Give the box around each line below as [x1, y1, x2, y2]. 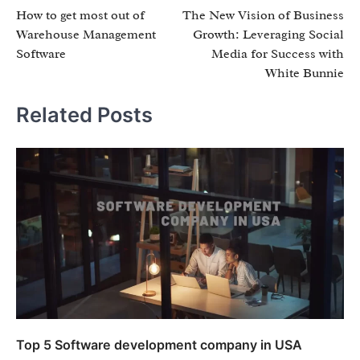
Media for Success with [211, 46, 344, 63]
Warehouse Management [16, 27, 156, 43]
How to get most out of [16, 7, 145, 24]
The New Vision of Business [182, 7, 344, 24]
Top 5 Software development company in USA [16, 337, 302, 354]
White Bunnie [265, 65, 344, 82]
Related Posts [16, 102, 153, 128]
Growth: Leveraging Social [193, 27, 344, 43]
